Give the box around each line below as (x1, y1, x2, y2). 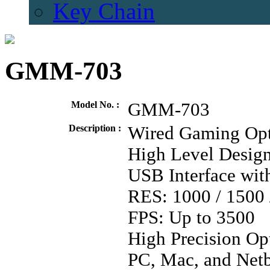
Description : (69, 122, 121, 133)
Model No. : (71, 99, 119, 110)
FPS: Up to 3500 (127, 207, 255, 228)
